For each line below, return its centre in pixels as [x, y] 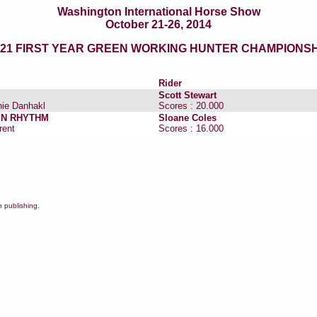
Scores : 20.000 [191, 106]
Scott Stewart [188, 95]
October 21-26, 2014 [158, 24]
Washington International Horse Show [158, 12]
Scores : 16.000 [191, 128]
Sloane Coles [188, 118]
